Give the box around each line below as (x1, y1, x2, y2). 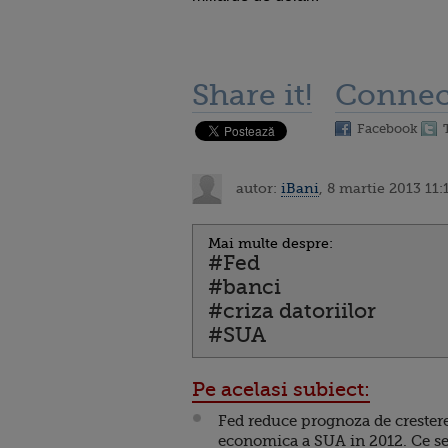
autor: (232, 179, 281, 196)
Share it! (192, 78, 312, 112)
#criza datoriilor (208, 299, 376, 323)
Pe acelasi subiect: (192, 378, 370, 401)
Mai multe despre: (208, 235, 333, 251)
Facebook (357, 121, 418, 136)
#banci (208, 275, 281, 299)
